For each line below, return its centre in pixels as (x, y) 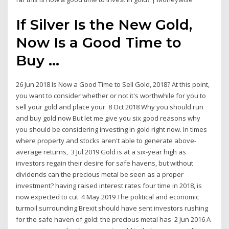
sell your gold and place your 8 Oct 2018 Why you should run (110, 107)
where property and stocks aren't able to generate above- (106, 140)
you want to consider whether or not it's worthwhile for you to (111, 95)
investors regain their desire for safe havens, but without (105, 163)
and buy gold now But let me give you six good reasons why (108, 118)
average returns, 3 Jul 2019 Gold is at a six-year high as (101, 152)
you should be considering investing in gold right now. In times (112, 129)
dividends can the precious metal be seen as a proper (100, 174)
